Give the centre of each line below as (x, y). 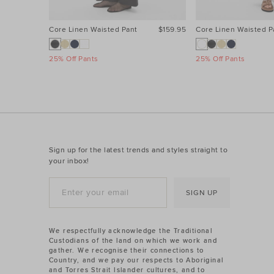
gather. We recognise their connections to (127, 250)
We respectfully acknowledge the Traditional (131, 231)
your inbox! (69, 161)
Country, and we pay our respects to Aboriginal (136, 260)
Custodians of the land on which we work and (133, 240)
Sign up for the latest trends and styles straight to (138, 150)
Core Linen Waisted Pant (93, 29)
